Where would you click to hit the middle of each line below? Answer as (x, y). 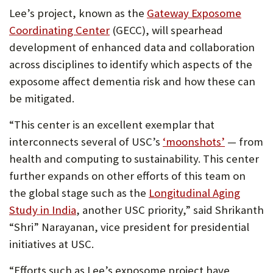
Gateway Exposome (194, 13)
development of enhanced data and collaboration (132, 47)
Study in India (43, 210)
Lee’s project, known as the (78, 13)
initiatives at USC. (51, 244)
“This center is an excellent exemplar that (112, 125)
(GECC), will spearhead (166, 30)
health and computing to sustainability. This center (134, 159)
